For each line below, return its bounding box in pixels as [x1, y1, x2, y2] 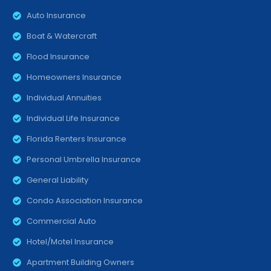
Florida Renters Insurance [26, 133, 126, 145]
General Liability [26, 174, 88, 186]
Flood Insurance [26, 51, 90, 63]
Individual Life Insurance [26, 113, 120, 125]
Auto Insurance [26, 10, 86, 22]
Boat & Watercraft [26, 30, 97, 42]
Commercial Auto [26, 215, 96, 227]
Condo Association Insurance [26, 195, 143, 207]
